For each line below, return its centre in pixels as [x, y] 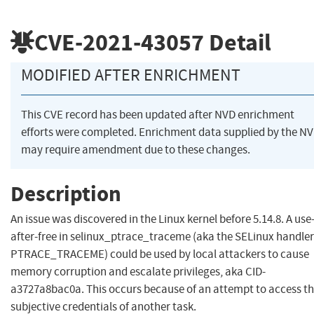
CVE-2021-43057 [119, 42]
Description [66, 193]
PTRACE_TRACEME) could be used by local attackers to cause [160, 254]
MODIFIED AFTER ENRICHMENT [131, 75]
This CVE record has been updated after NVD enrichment [158, 115]
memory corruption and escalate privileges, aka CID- [138, 272]
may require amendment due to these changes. [136, 150]
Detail [238, 42]
